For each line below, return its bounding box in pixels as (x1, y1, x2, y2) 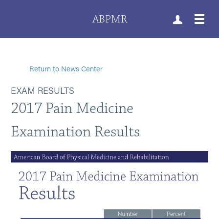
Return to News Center (27, 63, 103, 73)
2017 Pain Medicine (11, 99, 134, 118)
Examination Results (11, 122, 140, 141)
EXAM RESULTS (11, 84, 75, 96)
